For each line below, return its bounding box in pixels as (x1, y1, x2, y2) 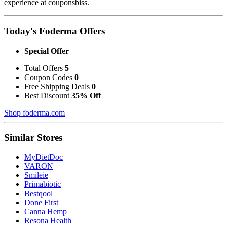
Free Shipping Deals (24, 82, 92, 91)
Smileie (24, 171, 48, 180)
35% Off (71, 91, 101, 100)
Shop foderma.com (4, 108, 65, 117)
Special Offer (24, 46, 69, 55)
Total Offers (24, 63, 65, 72)
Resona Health (24, 216, 71, 225)
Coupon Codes (24, 72, 74, 82)
